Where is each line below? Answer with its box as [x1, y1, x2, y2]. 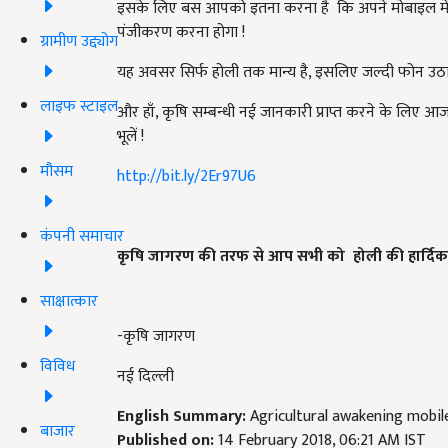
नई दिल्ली [117, 363, 174, 390]
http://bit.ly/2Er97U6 [117, 163, 256, 190]
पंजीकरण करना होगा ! [117, 19, 245, 46]
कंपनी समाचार [40, 222, 124, 250]
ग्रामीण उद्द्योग [40, 27, 118, 55]
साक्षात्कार [40, 287, 98, 315]
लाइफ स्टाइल [40, 92, 118, 120]
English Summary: [117, 403, 250, 430]
